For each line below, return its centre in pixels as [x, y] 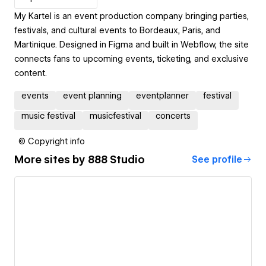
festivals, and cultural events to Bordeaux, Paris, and [117, 30]
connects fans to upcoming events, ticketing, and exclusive [132, 58]
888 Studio [116, 160]
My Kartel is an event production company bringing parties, [132, 16]
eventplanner [162, 95]
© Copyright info [52, 141]
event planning [92, 95]
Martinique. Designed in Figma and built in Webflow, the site [132, 44]
